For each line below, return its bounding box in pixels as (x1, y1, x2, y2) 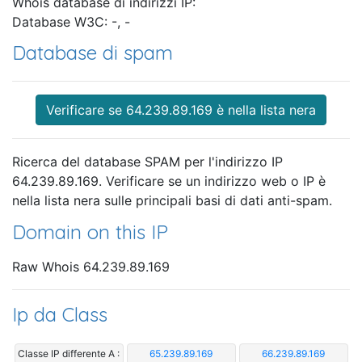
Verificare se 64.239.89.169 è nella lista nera (46, 102, 316, 119)
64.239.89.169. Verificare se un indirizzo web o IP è (12, 173, 326, 190)
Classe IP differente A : (18, 347, 120, 360)
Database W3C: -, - (12, 14, 130, 31)
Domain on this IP (12, 220, 168, 245)
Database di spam (12, 40, 173, 65)
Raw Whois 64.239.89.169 (12, 258, 170, 275)
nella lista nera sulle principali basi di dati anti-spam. (12, 192, 332, 209)
